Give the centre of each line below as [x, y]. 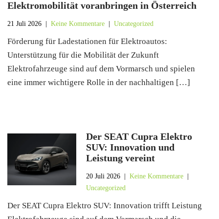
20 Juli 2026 [103, 176]
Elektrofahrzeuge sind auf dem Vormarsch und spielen [101, 69]
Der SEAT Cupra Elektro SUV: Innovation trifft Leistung [105, 206]
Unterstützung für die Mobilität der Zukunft [83, 55]
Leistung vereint [121, 158]
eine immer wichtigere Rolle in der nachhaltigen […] [99, 82]
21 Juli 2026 [24, 24]
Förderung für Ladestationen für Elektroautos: [87, 41]
